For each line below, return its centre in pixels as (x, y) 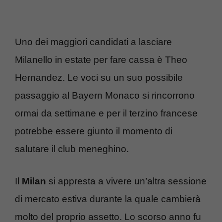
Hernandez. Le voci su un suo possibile (99, 78)
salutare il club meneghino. (72, 149)
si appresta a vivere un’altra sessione (126, 181)
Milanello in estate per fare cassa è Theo (101, 60)
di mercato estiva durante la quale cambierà (108, 199)
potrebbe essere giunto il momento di (94, 131)
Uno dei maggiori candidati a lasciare (93, 42)
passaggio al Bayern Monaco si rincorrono (105, 96)
